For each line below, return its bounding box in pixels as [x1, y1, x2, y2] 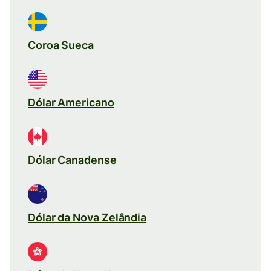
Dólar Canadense [28, 153, 117, 166]
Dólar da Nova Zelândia [28, 211, 147, 224]
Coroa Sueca [28, 38, 94, 51]
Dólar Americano [28, 96, 114, 109]
